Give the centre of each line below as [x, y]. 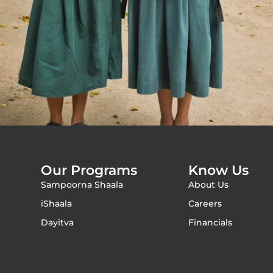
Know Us [219, 170]
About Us [209, 184]
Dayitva [58, 222]
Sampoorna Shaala [82, 184]
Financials [211, 222]
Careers [205, 203]
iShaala [57, 203]
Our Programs [89, 170]
